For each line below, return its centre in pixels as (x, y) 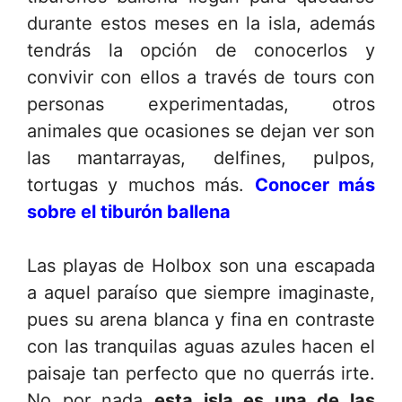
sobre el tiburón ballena (129, 211)
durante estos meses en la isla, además (201, 23)
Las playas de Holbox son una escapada (201, 265)
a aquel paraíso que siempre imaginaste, (201, 292)
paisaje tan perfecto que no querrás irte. (201, 373)
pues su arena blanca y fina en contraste (201, 319)
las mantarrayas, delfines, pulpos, (201, 157)
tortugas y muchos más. (141, 184)
